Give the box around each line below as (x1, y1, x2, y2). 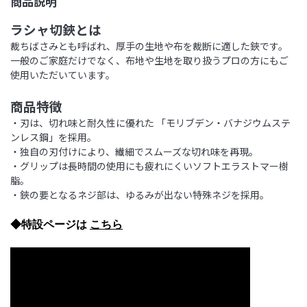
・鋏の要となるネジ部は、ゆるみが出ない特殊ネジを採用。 (10, 187, 269, 201)
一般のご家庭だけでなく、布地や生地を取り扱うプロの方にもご (10, 53, 288, 67)
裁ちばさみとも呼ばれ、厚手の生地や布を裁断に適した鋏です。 (10, 38, 288, 53)
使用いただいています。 (10, 67, 115, 82)
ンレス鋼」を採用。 (10, 130, 97, 144)
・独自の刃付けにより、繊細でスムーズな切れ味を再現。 (10, 144, 258, 158)
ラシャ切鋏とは (10, 19, 101, 38)
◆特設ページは (10, 218, 90, 230)
